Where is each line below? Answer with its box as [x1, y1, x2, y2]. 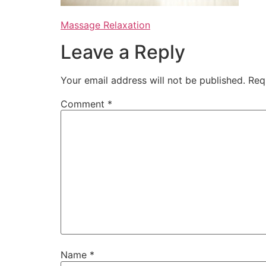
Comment [61, 97, 107, 110]
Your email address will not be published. [61, 74, 245, 86]
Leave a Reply [61, 40, 185, 64]
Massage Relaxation [61, 19, 150, 31]
